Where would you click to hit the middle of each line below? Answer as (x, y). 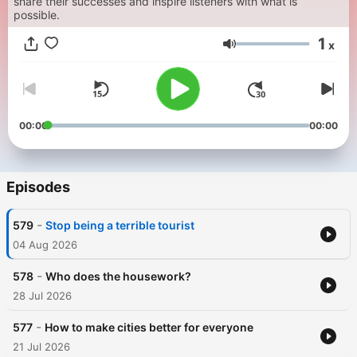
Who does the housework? (118, 277)
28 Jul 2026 (42, 296)
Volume (258, 51)
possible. (37, 15)
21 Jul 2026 (41, 347)
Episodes (38, 187)
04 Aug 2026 (45, 245)
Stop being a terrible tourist (120, 226)
